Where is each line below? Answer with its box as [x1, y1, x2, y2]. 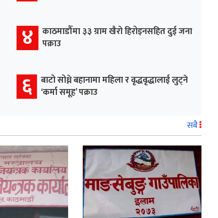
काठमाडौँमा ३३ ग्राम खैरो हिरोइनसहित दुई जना [42, 24, 192, 39]
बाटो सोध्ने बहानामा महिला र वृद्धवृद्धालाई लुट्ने [41, 73, 188, 88]
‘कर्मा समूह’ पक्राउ [41, 85, 97, 100]
